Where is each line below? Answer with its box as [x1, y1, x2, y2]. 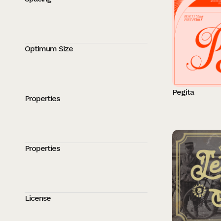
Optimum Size [25, 44, 73, 53]
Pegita [172, 87, 194, 97]
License [25, 193, 51, 203]
